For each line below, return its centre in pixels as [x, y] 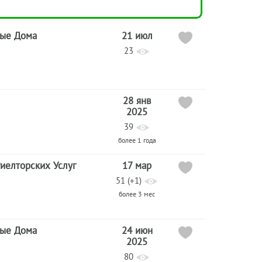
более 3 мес [137, 194]
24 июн [137, 230]
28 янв [137, 101]
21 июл [137, 36]
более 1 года [137, 140]
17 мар [137, 166]
